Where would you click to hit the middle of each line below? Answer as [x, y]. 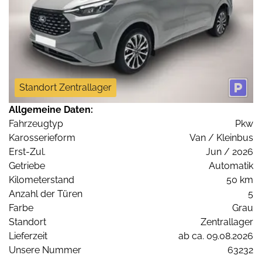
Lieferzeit [28, 236]
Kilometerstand [42, 180]
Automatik [231, 166]
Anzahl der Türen [46, 194]
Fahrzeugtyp [36, 123]
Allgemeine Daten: [51, 109]
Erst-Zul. [27, 151]
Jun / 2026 [230, 151]
